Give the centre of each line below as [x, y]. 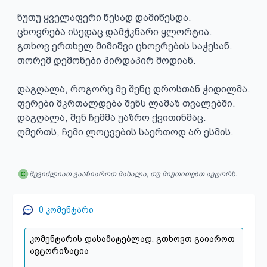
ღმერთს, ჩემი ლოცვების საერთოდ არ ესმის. [125, 132]
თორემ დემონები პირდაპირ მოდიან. [106, 60]
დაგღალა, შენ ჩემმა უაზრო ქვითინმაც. [111, 118]
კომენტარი [68, 210]
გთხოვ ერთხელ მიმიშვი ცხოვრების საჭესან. [126, 46]
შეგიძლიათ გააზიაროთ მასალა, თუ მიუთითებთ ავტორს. [133, 174]
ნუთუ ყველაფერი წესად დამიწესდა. [104, 18]
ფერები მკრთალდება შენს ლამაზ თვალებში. [126, 103]
